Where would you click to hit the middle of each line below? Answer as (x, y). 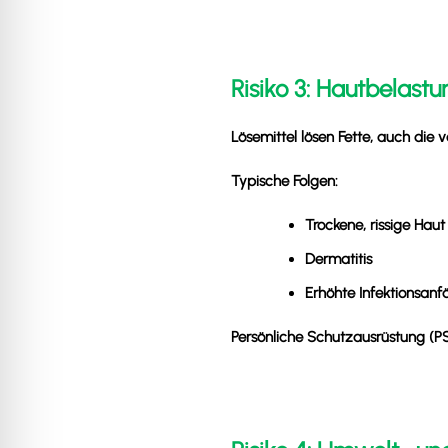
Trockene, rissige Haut (375, 224)
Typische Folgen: (284, 180)
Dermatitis (338, 258)
